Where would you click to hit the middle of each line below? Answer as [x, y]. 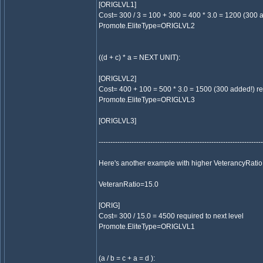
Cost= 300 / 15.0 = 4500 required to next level [171, 216]
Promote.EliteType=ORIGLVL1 [147, 227]
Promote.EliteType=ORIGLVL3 [147, 100]
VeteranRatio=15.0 [129, 184]
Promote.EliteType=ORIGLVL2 [147, 26]
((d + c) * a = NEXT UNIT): [139, 58]
